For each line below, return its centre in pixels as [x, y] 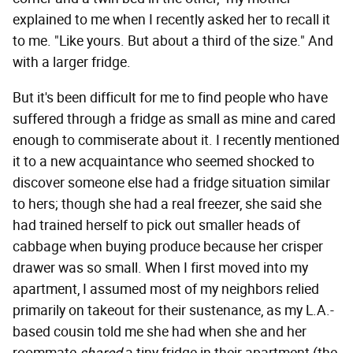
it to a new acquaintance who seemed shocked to [163, 162]
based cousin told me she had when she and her [160, 332]
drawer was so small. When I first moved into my [160, 268]
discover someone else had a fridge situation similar [171, 183]
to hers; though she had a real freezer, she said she [167, 204]
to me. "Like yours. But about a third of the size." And [173, 41]
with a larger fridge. [72, 63]
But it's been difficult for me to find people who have [170, 98]
